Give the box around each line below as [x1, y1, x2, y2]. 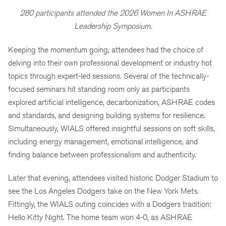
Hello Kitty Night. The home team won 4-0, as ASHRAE [8, 212, 192, 222]
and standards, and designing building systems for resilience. [8, 110, 205, 120]
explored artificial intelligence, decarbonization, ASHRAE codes [8, 97, 215, 107]
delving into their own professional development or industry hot [8, 58, 212, 68]
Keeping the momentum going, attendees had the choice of [8, 44, 203, 54]
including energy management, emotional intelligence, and [8, 136, 198, 146]
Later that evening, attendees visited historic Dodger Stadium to [8, 173, 218, 183]
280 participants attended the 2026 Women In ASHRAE [20, 8, 206, 18]
